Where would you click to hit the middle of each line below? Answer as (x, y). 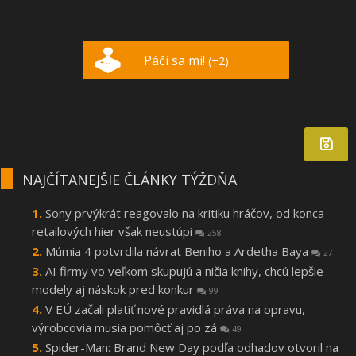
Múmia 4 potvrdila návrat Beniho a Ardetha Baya (178, 252)
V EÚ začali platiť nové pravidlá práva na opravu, (175, 310)
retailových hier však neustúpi (114, 232)
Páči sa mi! (176, 61)
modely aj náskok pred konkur (114, 290)
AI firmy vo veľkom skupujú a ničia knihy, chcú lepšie (184, 271)
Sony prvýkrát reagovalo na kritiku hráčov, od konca (185, 213)
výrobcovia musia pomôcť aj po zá (126, 328)
